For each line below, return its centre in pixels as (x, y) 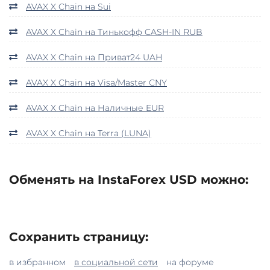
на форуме (190, 262)
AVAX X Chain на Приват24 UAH (94, 57)
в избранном (37, 262)
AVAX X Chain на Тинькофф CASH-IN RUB (114, 32)
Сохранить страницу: (79, 237)
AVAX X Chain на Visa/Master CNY (96, 82)
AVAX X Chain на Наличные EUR (95, 108)
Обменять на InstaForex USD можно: (129, 179)
